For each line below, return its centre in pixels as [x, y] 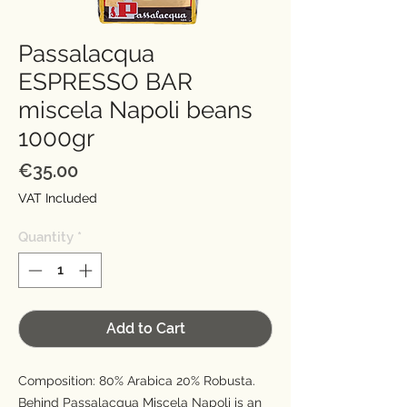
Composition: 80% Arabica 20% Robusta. [137, 380]
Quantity [46, 238]
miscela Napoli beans [135, 110]
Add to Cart [145, 328]
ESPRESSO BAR [105, 82]
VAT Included [58, 199]
